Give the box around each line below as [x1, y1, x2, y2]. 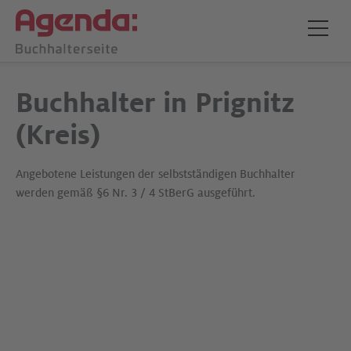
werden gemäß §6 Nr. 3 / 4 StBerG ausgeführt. [16, 186, 255, 199]
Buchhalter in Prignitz [16, 89, 295, 118]
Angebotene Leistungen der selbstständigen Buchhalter [16, 168, 295, 180]
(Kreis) [16, 121, 100, 150]
